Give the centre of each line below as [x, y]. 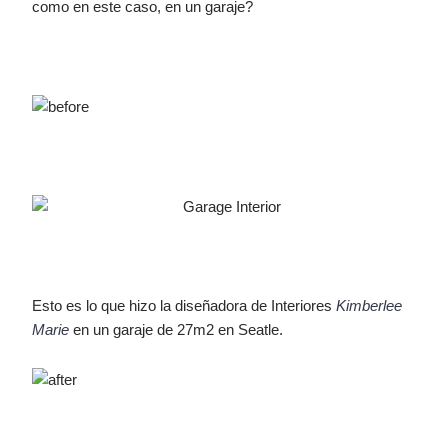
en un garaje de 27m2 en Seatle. [176, 329]
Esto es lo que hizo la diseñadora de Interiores [184, 305]
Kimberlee [369, 305]
